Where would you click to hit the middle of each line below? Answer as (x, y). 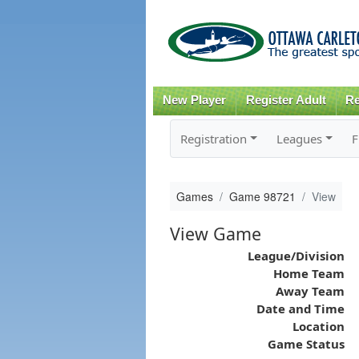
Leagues (299, 138)
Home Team (309, 273)
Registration (213, 138)
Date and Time (300, 308)
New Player (194, 100)
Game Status (306, 343)
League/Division (296, 255)
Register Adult (286, 100)
